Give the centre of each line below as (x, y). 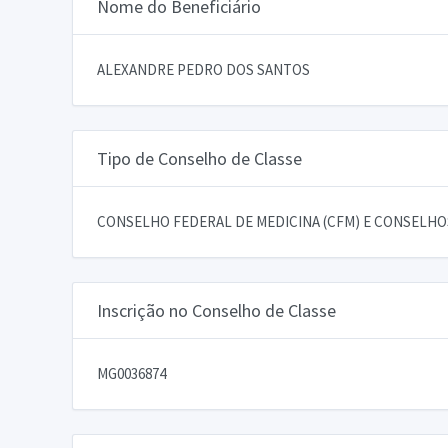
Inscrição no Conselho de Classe (216, 310)
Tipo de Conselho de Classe (199, 158)
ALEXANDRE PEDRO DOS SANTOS (203, 69)
